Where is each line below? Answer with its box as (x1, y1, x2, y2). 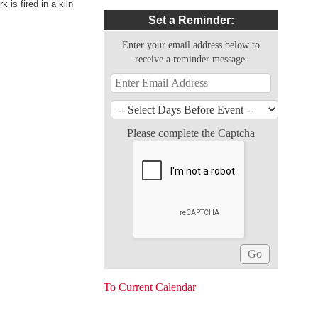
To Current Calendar (104, 281, 197, 293)
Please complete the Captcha (127, 127, 256, 139)
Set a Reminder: (148, 14, 234, 26)
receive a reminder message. (134, 53, 248, 65)
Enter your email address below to (122, 39, 261, 50)
